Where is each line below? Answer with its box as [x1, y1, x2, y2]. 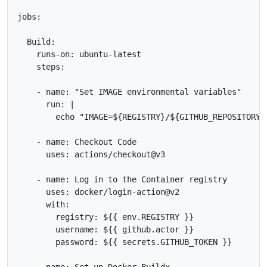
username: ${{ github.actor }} [17, 224, 194, 234]
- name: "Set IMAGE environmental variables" [17, 86, 241, 97]
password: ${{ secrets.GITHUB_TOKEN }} [17, 237, 260, 247]
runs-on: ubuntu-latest [17, 49, 141, 59]
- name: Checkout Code [17, 136, 136, 147]
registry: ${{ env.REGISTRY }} [17, 212, 194, 222]
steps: [17, 61, 65, 72]
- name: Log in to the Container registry [17, 174, 227, 184]
